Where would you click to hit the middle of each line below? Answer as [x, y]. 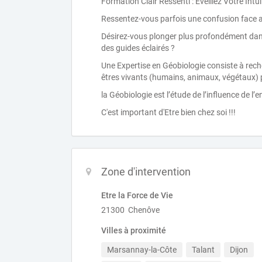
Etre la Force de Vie [137, 195]
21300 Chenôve [130, 210]
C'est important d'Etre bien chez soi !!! [168, 112]
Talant [203, 250]
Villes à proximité [134, 230]
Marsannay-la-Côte [142, 250]
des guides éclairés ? [138, 48]
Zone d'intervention [146, 172]
